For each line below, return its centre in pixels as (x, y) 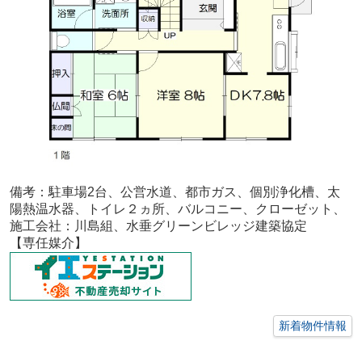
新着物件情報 (313, 325)
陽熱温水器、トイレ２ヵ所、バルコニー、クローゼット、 (177, 208)
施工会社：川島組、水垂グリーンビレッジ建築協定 (158, 225)
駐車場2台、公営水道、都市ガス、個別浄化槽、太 (194, 192)
